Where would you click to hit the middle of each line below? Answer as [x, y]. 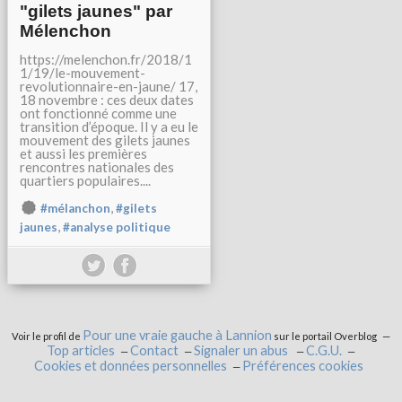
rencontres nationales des [97, 167]
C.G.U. [324, 351]
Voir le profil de [47, 336]
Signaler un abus [242, 351]
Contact [154, 351]
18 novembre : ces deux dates [107, 100]
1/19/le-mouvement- [83, 73]
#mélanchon [75, 209]
